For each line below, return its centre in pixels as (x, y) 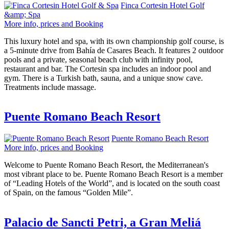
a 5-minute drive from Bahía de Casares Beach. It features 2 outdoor (114, 50)
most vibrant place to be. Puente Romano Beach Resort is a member (113, 174)
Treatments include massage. (50, 87)
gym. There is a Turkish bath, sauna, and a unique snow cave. (104, 78)
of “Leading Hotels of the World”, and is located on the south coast (112, 184)
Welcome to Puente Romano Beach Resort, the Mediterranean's (106, 165)
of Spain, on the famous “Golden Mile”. (68, 193)
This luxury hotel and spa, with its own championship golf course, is (114, 41)
